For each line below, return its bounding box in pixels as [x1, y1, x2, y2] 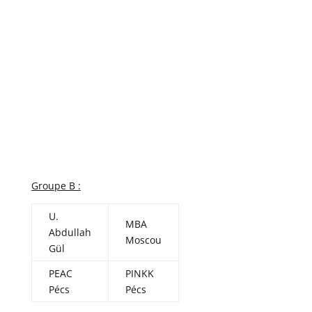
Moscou [125, 233, 162, 247]
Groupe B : [31, 178, 81, 192]
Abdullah [48, 225, 91, 239]
